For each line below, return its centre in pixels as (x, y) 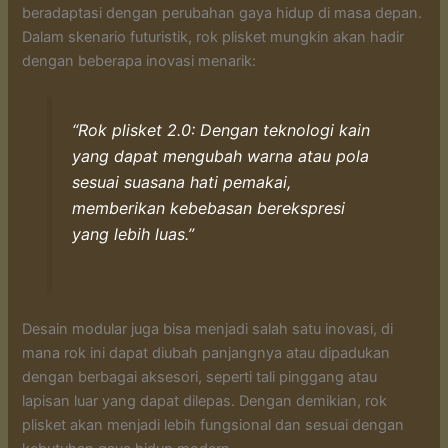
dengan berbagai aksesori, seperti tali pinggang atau (200, 377)
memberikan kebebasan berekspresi (208, 208)
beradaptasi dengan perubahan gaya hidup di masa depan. (222, 13)
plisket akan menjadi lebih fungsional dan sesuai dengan (213, 425)
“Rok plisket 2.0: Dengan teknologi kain (220, 130)
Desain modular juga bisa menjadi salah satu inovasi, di (208, 329)
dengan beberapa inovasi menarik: (139, 61)
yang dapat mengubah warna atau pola (220, 156)
